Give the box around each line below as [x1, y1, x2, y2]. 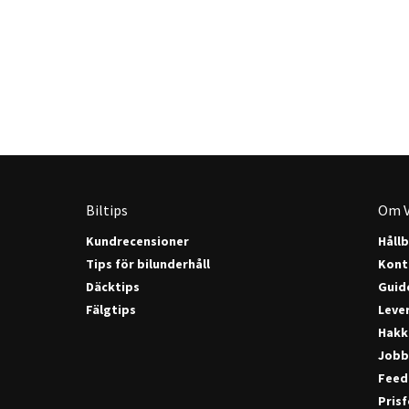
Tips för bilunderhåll [86, 256, 210, 272]
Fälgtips [86, 301, 136, 318]
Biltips [86, 201, 128, 219]
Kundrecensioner [86, 233, 189, 249]
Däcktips [86, 278, 140, 295]
